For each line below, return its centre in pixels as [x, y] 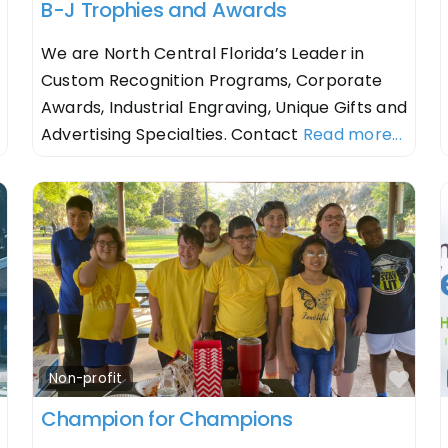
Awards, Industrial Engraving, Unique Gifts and [224, 107]
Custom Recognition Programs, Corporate [211, 80]
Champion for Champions [166, 418]
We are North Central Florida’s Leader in [202, 53]
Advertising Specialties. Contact [171, 134]
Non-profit [86, 378]
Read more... [352, 134]
